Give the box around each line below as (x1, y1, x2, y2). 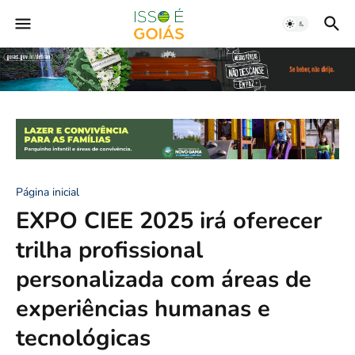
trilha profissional (16, 234, 203, 265)
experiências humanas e (16, 292, 270, 324)
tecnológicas (16, 322, 151, 353)
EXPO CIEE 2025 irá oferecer (16, 204, 322, 236)
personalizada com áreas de (16, 263, 311, 295)
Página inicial (16, 184, 79, 200)
